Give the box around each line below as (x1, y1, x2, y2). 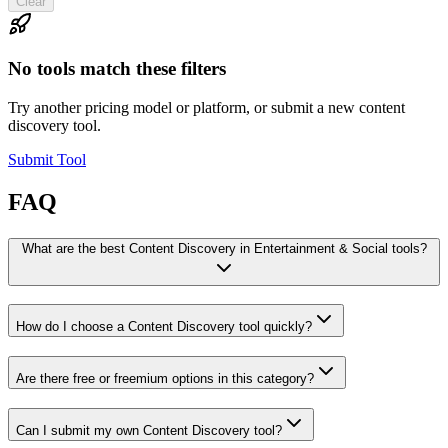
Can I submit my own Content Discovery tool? (16, 422, 282, 438)
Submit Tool (8, 150, 86, 168)
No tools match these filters (8, 58, 226, 80)
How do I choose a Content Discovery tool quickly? (16, 319, 312, 335)
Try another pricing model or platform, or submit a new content (8, 98, 405, 116)
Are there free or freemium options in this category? (16, 371, 314, 387)
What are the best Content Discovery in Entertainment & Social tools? (21, 240, 427, 256)
